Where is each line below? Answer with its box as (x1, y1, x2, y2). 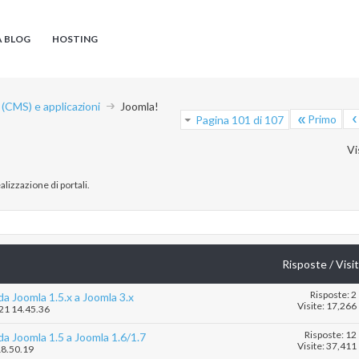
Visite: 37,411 (297, 340, 357, 353)
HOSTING (52, 33, 98, 45)
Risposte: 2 (310, 288, 357, 301)
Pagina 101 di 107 (196, 112, 284, 127)
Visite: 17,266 (297, 300, 357, 313)
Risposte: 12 (305, 329, 357, 341)
